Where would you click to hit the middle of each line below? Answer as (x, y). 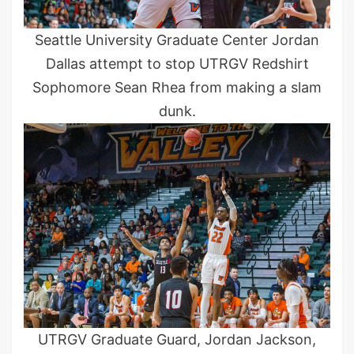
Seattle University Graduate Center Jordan (177, 40)
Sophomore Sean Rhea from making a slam (177, 87)
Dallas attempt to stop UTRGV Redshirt (177, 63)
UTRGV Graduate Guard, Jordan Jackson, (177, 340)
